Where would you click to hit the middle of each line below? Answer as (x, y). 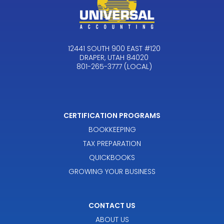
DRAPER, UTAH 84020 (114, 57)
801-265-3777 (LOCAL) (114, 66)
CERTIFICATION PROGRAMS (112, 115)
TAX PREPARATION (112, 143)
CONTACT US (112, 205)
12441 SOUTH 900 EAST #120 (114, 48)
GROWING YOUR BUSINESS (112, 171)
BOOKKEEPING (112, 129)
